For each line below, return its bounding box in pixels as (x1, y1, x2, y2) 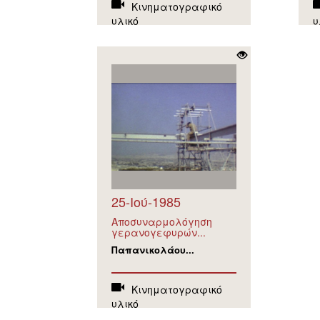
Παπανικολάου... (111, 243, 194, 256)
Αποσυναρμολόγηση (111, 214, 212, 229)
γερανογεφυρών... (111, 225, 206, 239)
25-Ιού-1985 (111, 192, 181, 211)
